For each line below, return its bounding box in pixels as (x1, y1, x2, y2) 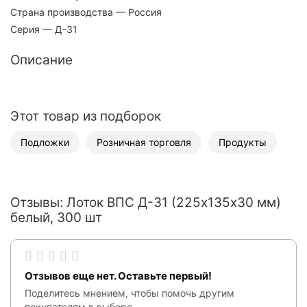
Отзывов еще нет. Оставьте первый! (25, 269, 212, 282)
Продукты (219, 136, 267, 148)
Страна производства (10, 5, 113, 18)
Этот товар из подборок (10, 108, 161, 124)
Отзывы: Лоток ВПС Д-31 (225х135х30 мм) (10, 194, 281, 210)
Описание (10, 51, 73, 68)
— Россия (113, 5, 162, 18)
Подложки (21, 136, 69, 148)
